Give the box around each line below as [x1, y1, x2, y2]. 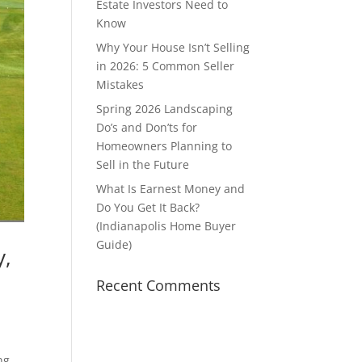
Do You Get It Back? [96, 200, 200, 215]
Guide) [96, 237, 133, 252]
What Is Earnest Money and [96, 181, 246, 196]
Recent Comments [96, 276, 221, 295]
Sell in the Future [96, 157, 190, 172]
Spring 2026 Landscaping [96, 101, 234, 116]
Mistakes [96, 77, 145, 92]
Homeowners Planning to [96, 138, 233, 154]
